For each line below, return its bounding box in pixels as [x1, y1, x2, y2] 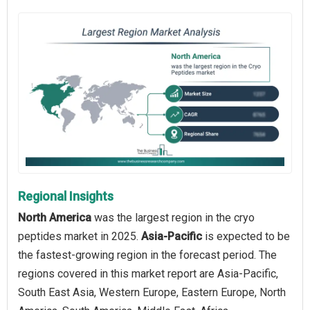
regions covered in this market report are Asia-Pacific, [18, 266, 278, 280]
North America [18, 210, 91, 224]
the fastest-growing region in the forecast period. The [18, 248, 277, 262]
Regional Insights [18, 188, 113, 203]
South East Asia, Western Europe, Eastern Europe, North [18, 285, 286, 299]
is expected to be [202, 229, 290, 243]
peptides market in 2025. [18, 229, 141, 243]
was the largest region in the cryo [91, 210, 255, 224]
